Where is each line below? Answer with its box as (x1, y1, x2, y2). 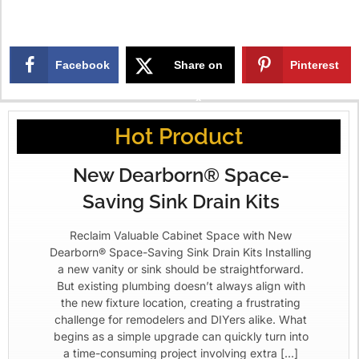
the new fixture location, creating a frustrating (61, 295, 301, 309)
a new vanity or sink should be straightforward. (58, 261, 304, 276)
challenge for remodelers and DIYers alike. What (54, 312, 307, 326)
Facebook (55, 58, 111, 71)
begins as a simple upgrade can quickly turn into (53, 329, 309, 343)
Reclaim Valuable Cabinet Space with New (70, 228, 292, 242)
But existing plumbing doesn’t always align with (56, 278, 305, 292)
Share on (174, 58, 224, 71)
